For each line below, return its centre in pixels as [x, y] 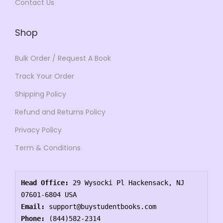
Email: [33, 207]
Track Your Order [45, 76]
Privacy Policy [38, 130]
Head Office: [45, 183]
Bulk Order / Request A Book [63, 58]
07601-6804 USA [49, 195]
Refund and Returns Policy [60, 112]
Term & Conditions [48, 148]
